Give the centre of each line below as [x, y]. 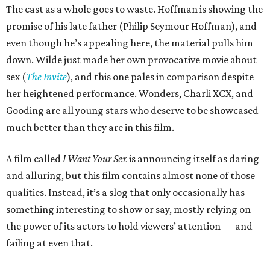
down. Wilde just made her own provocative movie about [131, 60]
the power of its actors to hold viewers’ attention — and [129, 226]
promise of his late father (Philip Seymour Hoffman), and [131, 26]
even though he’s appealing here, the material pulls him [130, 43]
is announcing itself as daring [193, 159]
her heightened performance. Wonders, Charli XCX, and [130, 94]
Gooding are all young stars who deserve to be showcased [132, 111]
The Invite [46, 77]
